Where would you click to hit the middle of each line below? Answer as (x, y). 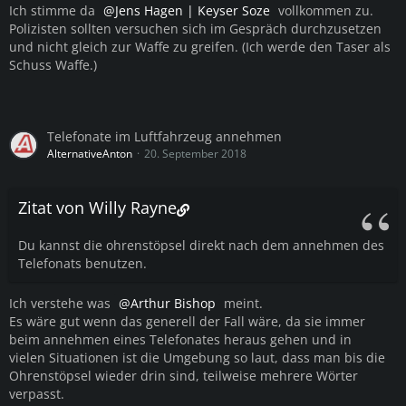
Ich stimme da (54, 11)
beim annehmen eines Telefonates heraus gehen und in (180, 340)
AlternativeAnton (90, 154)
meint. (242, 304)
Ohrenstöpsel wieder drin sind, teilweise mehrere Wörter (184, 376)
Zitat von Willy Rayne (97, 208)
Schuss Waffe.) (53, 65)
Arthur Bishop (173, 304)
